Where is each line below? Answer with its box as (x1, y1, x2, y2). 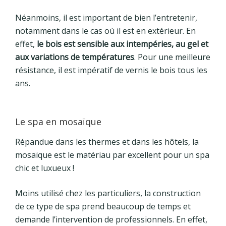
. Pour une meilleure (134, 51, 210, 63)
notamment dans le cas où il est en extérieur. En (15, 25, 196, 37)
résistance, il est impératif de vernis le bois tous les (15, 65, 207, 76)
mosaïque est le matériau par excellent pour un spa (15, 149, 209, 160)
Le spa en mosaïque (15, 116, 101, 128)
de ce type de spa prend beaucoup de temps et (15, 200, 191, 212)
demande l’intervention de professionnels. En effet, (15, 213, 207, 225)
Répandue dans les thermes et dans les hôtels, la (15, 136, 199, 147)
